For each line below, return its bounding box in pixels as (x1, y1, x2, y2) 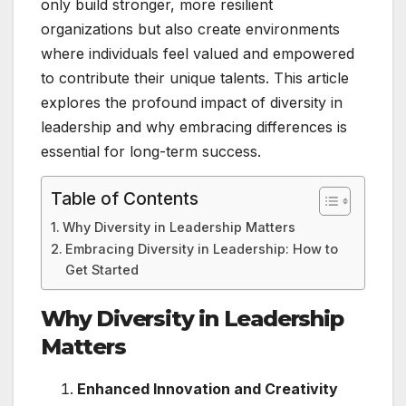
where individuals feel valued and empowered (41, 44, 354, 63)
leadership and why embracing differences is (41, 118, 347, 137)
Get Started (64, 262, 139, 278)
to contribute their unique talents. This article (41, 69, 349, 88)
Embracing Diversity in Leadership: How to (64, 241, 338, 257)
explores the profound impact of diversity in (41, 93, 343, 112)
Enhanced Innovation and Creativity (77, 379, 338, 398)
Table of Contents (51, 188, 198, 210)
